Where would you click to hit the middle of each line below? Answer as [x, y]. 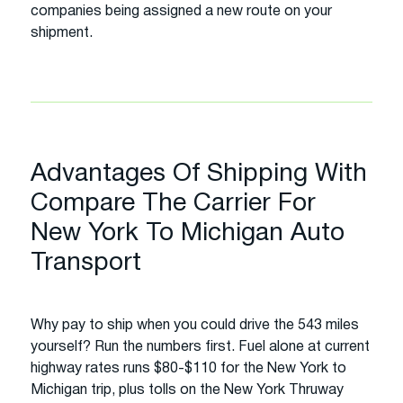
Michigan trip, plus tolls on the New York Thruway [187, 390]
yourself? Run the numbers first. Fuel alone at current [200, 347]
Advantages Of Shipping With [199, 174]
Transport [86, 263]
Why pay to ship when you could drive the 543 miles [195, 325]
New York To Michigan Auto [188, 233]
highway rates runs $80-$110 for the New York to [188, 368]
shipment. [62, 33]
